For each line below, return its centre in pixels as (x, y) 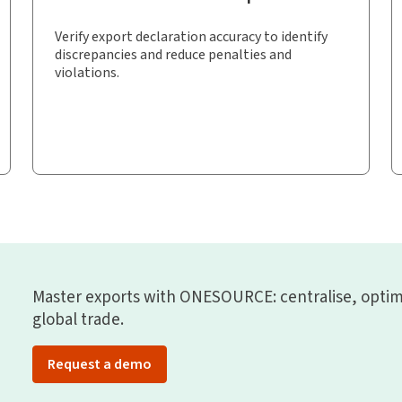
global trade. (78, 319)
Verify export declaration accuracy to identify (191, 36)
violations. (87, 72)
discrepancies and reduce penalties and (173, 54)
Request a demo (100, 364)
